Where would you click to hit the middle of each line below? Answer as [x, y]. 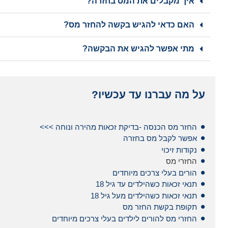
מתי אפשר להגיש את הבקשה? [138, 48]
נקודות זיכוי [179, 150]
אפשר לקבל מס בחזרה [160, 138]
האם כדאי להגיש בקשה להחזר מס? [129, 24]
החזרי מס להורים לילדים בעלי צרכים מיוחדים [124, 218]
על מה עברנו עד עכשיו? [148, 94]
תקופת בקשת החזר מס [160, 207]
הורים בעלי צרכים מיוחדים [155, 173]
